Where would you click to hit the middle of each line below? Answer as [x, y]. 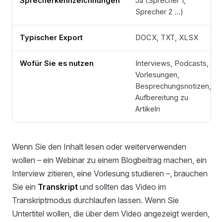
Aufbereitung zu [162, 98]
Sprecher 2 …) [160, 12]
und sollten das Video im [122, 187]
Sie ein [25, 187]
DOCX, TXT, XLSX [167, 38]
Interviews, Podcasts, [172, 64]
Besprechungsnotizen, [173, 86]
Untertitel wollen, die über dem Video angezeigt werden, [111, 214]
